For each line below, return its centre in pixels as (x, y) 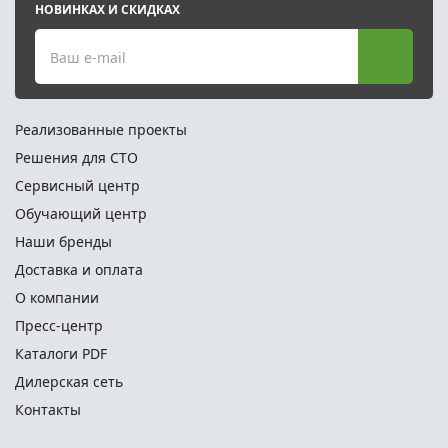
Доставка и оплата (79, 269)
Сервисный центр (77, 185)
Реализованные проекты (101, 129)
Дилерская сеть (69, 381)
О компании (57, 297)
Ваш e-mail (88, 56)
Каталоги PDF (61, 353)
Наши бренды (63, 241)
